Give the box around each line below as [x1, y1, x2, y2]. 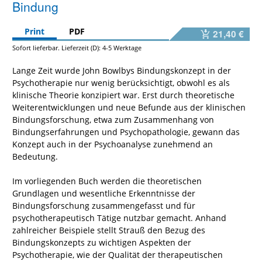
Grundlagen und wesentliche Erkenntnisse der [12, 188, 195, 199]
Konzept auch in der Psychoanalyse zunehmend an [12, 139, 213, 150]
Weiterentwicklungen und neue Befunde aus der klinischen [12, 102, 246, 113]
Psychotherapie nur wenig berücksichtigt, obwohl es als [12, 77, 230, 89]
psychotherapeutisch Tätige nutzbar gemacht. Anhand [12, 212, 226, 224]
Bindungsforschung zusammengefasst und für [12, 200, 195, 212]
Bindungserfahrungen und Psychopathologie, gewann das [12, 126, 240, 138]
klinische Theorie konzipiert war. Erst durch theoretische [12, 89, 235, 101]
